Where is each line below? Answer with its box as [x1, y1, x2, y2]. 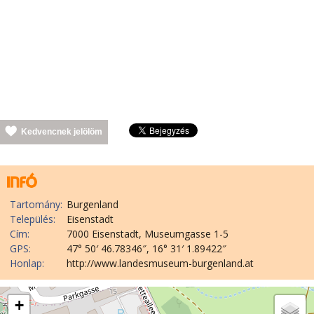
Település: [10, 212, 55, 226]
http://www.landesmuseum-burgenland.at [67, 257, 254, 270]
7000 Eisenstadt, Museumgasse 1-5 [67, 227, 228, 240]
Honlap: [10, 257, 44, 270]
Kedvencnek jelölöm [21, 127, 102, 137]
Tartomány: [10, 198, 62, 211]
